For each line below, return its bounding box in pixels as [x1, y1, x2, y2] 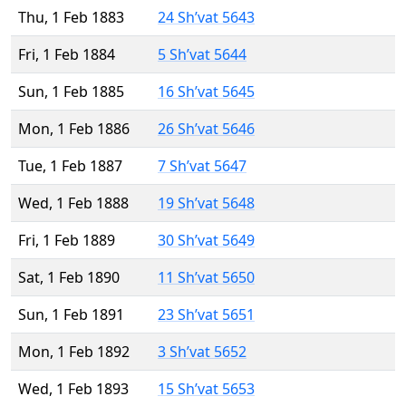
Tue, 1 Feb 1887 [18, 156, 122, 177]
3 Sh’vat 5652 [158, 342, 246, 362]
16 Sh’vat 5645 [158, 82, 255, 102]
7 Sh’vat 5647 [158, 156, 246, 177]
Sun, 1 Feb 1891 [18, 304, 124, 325]
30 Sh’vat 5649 [158, 230, 255, 251]
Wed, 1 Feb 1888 [18, 193, 129, 214]
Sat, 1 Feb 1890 [18, 267, 120, 288]
